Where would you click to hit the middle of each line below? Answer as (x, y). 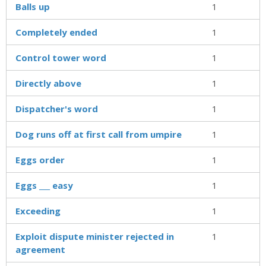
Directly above (48, 83)
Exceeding (38, 210)
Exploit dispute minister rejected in (95, 236)
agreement (40, 249)
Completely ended (56, 32)
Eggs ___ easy (44, 185)
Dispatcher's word (57, 108)
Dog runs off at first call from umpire (99, 134)
